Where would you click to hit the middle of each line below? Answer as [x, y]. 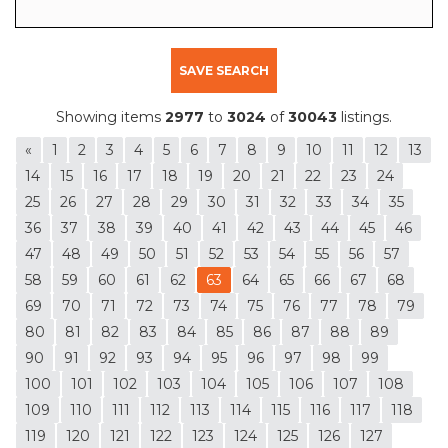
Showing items [110, 116]
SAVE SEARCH [224, 70]
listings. [364, 116]
